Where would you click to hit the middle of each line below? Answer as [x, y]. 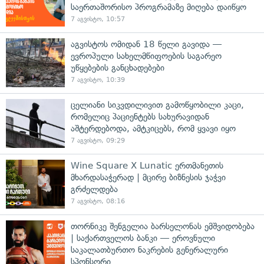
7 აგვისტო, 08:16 [98, 201]
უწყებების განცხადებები [118, 67]
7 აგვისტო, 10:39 [98, 80]
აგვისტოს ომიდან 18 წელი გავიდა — [146, 44]
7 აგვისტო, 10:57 [98, 19]
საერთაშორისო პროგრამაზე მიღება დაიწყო [159, 7]
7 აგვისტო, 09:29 [98, 140]
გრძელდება [94, 189]
